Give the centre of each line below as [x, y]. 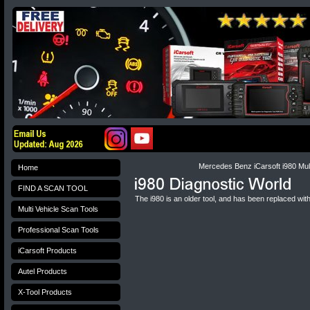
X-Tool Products [45, 292]
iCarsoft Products [47, 250]
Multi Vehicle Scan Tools [58, 209]
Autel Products [43, 271]
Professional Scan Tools [58, 230]
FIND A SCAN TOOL [53, 188]
